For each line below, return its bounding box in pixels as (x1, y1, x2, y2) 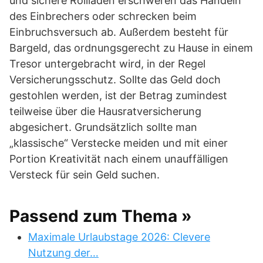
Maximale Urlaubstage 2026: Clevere (28, 231, 210, 243)
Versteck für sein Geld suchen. (9, 168, 160, 181)
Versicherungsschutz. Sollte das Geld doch (9, 73, 221, 86)
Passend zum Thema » (9, 206, 192, 226)
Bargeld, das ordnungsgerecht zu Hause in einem (9, 42, 253, 54)
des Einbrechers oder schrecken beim (9, 10, 197, 22)
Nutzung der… (28, 247, 99, 259)
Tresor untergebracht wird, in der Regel (9, 58, 205, 70)
